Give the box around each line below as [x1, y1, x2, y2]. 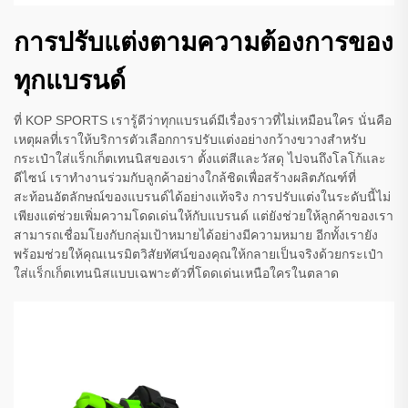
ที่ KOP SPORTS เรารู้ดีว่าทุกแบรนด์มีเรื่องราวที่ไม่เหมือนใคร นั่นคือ [14, 113, 392, 128]
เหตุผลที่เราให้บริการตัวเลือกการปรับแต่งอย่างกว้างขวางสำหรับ [14, 132, 366, 148]
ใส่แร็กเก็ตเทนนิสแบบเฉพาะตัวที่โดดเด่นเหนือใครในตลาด [14, 266, 339, 281]
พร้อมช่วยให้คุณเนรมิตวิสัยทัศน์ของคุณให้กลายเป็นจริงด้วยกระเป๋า [14, 247, 383, 262]
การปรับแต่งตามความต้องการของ [14, 27, 393, 58]
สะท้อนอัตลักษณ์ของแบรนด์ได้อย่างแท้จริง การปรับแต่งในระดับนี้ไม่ [14, 189, 391, 205]
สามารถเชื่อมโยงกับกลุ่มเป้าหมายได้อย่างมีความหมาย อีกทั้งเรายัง [14, 228, 378, 243]
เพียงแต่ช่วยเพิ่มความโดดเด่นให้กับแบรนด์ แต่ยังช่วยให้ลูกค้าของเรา [14, 209, 393, 224]
